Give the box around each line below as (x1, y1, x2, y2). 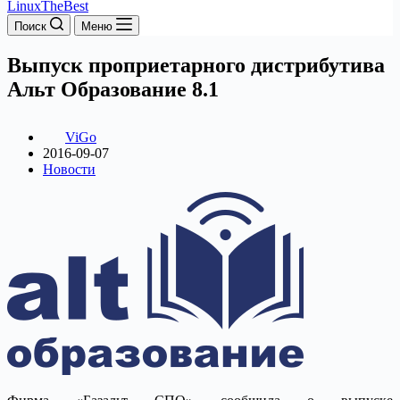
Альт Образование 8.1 (7, 77, 219, 101)
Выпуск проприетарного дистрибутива (7, 53, 385, 77)
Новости (43, 161, 96, 177)
